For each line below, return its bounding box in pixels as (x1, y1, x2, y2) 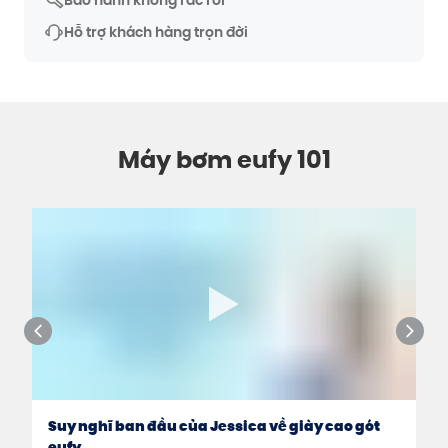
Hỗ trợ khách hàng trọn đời (64, 22, 248, 42)
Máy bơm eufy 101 (117, 143, 331, 176)
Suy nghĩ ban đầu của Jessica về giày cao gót (48, 416, 380, 436)
